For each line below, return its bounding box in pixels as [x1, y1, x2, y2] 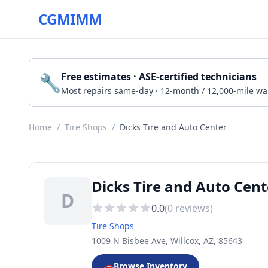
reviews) [173, 202, 213, 215]
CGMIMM [38, 9, 102, 29]
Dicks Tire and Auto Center [120, 121, 227, 133]
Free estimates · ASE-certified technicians [61, 70, 257, 83]
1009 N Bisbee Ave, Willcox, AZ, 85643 [92, 235, 242, 246]
